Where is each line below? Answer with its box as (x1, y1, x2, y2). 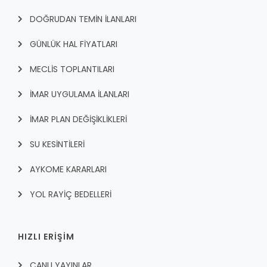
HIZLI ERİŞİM (18, 230, 74, 243)
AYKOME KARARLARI (30, 163, 107, 175)
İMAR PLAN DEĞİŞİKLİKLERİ (30, 113, 127, 125)
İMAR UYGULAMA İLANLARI (30, 88, 129, 100)
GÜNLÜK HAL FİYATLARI (30, 38, 117, 50)
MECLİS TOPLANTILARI (30, 63, 114, 75)
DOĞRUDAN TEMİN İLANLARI (30, 13, 136, 25)
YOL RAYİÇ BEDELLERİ (30, 188, 111, 200)
